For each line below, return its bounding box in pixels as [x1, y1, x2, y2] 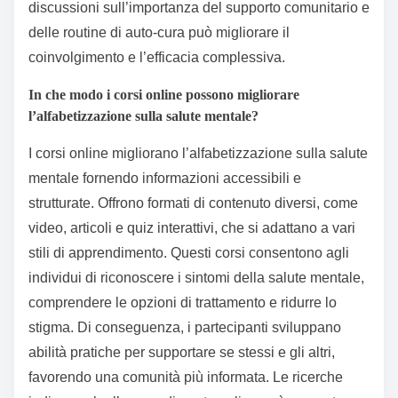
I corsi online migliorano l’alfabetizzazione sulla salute [28, 146, 368, 162]
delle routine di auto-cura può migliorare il [28, 25, 290, 41]
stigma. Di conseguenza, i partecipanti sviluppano [28, 320, 341, 336]
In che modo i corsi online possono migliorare [28, 87, 299, 103]
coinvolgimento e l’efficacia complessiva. [28, 50, 285, 66]
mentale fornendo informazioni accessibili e [28, 171, 301, 187]
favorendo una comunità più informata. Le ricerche [28, 370, 343, 386]
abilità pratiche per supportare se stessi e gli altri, [28, 345, 335, 361]
